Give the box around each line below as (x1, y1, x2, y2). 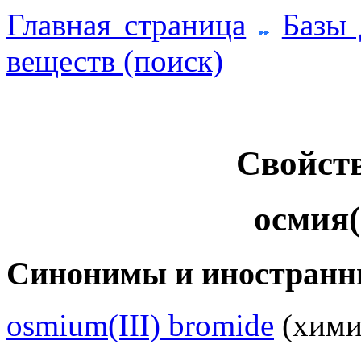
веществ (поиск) (6, 44, 223, 78)
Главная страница (6, 7, 247, 42)
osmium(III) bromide (6, 308, 274, 343)
